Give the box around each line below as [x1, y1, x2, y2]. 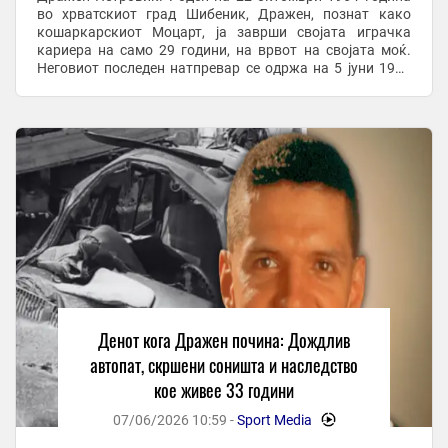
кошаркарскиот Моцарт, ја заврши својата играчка [36, 23, 411, 40]
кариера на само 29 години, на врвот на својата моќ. [36, 41, 411, 58]
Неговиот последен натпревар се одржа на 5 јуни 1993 [36, 59, 411, 76]
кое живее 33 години [154, 376, 294, 403]
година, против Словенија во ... [36, 77, 240, 94]
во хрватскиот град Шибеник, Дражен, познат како [36, 5, 411, 22]
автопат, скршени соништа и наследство [90, 351, 358, 378]
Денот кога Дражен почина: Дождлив [98, 326, 350, 353]
